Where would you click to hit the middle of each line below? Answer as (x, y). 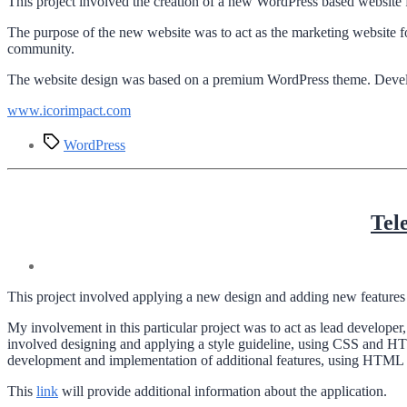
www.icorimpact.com (69, 110)
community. (41, 48)
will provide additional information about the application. (223, 392)
